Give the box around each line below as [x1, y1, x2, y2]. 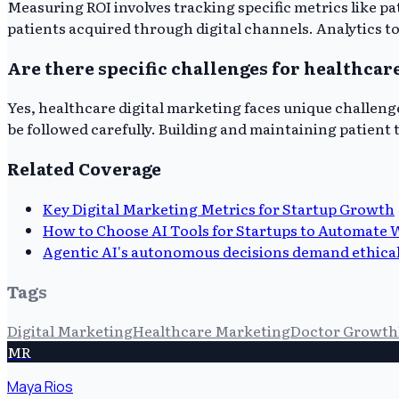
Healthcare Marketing [133, 320, 290, 342]
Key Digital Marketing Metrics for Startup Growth [43, 197, 395, 219]
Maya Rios [7, 377, 73, 397]
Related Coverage [7, 156, 161, 182]
